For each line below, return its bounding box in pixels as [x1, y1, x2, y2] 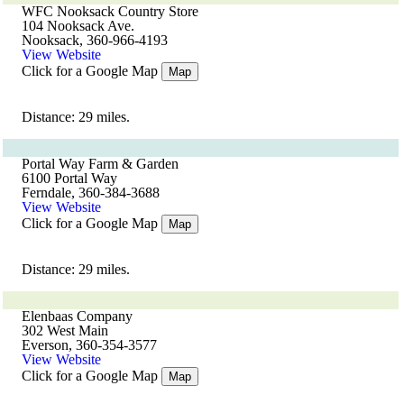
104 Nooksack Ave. [22, 18, 134, 33]
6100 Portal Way [22, 170, 117, 186]
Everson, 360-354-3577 [22, 337, 157, 353]
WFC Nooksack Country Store [22, 4, 198, 19]
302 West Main [22, 323, 108, 338]
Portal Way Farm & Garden [22, 156, 179, 171]
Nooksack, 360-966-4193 [22, 32, 168, 48]
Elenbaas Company [22, 308, 133, 324]
